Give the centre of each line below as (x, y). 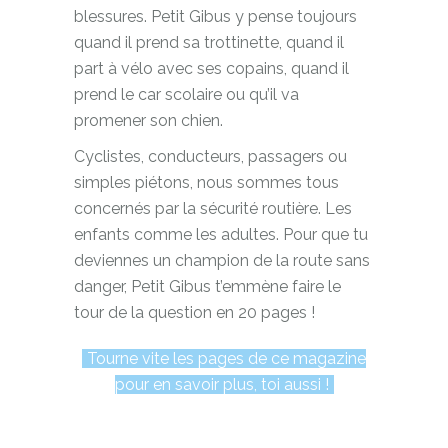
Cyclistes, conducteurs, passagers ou (210, 156)
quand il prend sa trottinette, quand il (209, 42)
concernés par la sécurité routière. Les (213, 208)
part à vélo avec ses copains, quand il (211, 68)
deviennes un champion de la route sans (222, 260)
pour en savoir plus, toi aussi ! (221, 384)
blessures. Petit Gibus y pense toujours (215, 16)
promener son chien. (148, 120)
